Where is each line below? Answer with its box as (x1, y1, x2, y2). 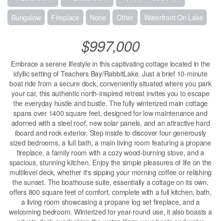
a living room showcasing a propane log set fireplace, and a (21, 197, 200, 207)
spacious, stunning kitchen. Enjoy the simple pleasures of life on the (9, 157, 212, 168)
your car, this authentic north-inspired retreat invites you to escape (11, 88, 210, 99)
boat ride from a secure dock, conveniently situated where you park (9, 78, 212, 89)
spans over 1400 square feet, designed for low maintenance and (13, 108, 208, 118)
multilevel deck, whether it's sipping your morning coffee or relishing (9, 167, 212, 178)
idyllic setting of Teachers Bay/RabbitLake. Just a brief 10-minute (13, 69, 208, 79)
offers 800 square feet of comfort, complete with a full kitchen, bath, (9, 187, 212, 197)
